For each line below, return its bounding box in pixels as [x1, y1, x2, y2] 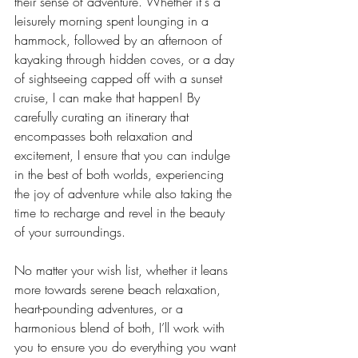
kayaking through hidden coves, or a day [14, 50, 238, 68]
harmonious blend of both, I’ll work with [14, 319, 229, 336]
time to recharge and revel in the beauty [14, 204, 229, 221]
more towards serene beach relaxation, [14, 280, 225, 298]
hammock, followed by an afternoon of [14, 31, 226, 49]
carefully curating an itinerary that [14, 108, 193, 125]
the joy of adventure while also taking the [14, 185, 236, 202]
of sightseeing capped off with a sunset [14, 70, 226, 87]
